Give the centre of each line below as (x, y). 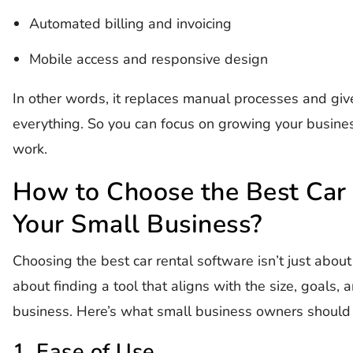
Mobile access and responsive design (148, 59)
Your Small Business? (137, 224)
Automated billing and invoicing (130, 24)
